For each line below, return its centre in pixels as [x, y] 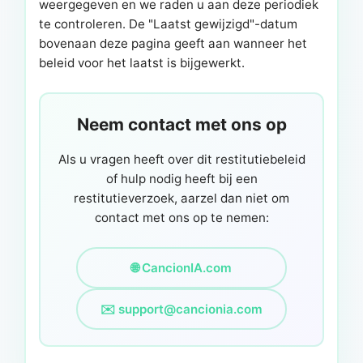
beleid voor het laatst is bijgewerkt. [142, 63]
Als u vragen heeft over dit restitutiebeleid [181, 160]
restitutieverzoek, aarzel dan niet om [181, 199]
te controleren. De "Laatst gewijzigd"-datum [168, 24]
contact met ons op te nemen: [181, 218]
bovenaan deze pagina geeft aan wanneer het [173, 44]
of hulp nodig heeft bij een [181, 179]
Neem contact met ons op [181, 125]
